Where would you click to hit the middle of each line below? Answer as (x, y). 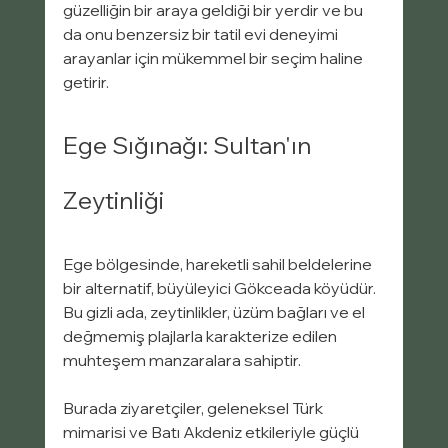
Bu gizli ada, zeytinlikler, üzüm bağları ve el (215, 312)
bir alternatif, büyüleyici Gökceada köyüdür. (220, 288)
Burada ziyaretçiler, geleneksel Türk (194, 408)
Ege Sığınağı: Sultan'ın (189, 145)
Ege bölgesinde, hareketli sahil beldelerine (218, 264)
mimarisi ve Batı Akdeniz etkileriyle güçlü (212, 432)
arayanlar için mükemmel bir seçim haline (214, 58)
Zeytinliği (113, 200)
